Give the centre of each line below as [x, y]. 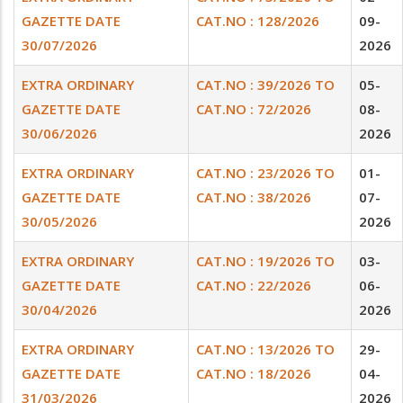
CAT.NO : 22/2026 [254, 285]
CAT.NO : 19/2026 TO [265, 261]
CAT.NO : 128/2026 [258, 21]
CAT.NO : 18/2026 [254, 373]
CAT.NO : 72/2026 [254, 109]
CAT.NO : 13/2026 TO [265, 349]
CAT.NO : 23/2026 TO [265, 173]
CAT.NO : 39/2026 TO [265, 85]
